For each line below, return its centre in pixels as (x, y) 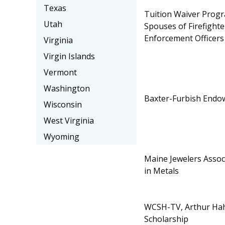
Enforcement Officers (184, 38)
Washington (67, 88)
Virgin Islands (69, 56)
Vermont (60, 72)
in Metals (161, 171)
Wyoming (62, 137)
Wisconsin (63, 104)
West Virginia (69, 121)
